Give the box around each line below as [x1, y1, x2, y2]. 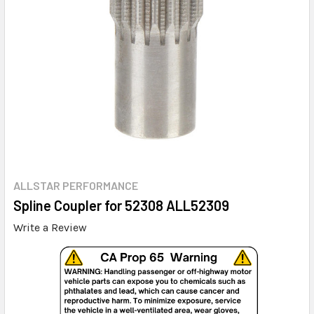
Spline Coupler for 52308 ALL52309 [13, 196, 229, 214]
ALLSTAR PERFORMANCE [13, 178, 138, 192]
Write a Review [13, 220, 87, 234]
